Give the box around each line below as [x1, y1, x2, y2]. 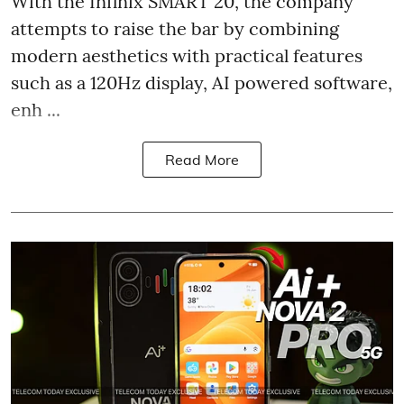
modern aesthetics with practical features [11, 44, 363, 68]
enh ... [11, 98, 60, 122]
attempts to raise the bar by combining [11, 17, 339, 41]
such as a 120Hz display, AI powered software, [11, 71, 392, 95]
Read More [165, 151, 239, 170]
